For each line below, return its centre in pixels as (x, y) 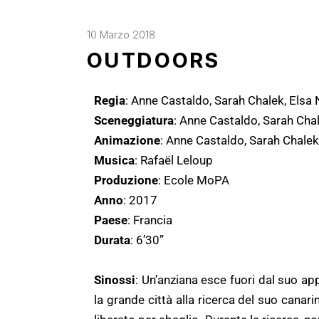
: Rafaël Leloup (174, 160)
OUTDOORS (154, 60)
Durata (112, 240)
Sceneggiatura (134, 120)
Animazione (127, 140)
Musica (114, 160)
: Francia (150, 220)
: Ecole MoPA (194, 180)
